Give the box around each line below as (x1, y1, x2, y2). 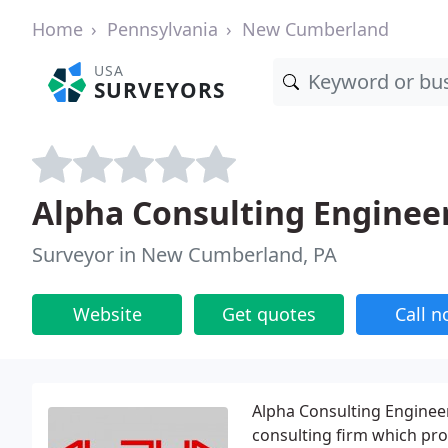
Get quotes (222, 302, 316, 326)
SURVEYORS (94, 76, 226, 104)
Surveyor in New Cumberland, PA (32, 241, 337, 268)
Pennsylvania (107, 17, 218, 41)
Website (72, 302, 142, 326)
